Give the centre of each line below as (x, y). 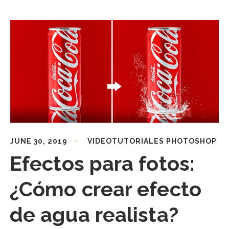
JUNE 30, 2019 (39, 141)
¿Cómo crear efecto (106, 189)
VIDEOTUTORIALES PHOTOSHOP (152, 141)
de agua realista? (94, 214)
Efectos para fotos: (102, 163)
